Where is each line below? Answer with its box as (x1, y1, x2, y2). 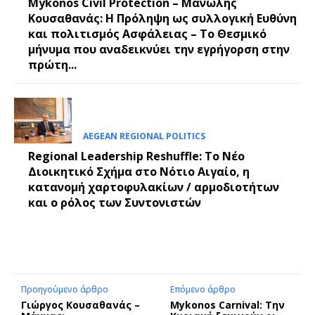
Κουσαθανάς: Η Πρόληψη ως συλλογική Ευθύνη (28, 10, 297, 26)
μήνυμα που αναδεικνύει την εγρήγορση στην (28, 41, 290, 57)
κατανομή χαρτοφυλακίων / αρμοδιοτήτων (28, 179, 279, 195)
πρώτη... (28, 56, 77, 72)
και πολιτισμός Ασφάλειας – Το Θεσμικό (28, 25, 266, 41)
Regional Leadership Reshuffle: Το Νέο (28, 148, 245, 164)
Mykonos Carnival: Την (170, 297, 285, 311)
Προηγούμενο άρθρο (21, 283, 108, 295)
